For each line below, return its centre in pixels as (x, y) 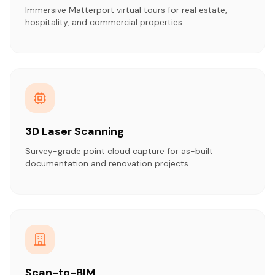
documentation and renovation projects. (108, 163)
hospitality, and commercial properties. (105, 22)
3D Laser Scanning (75, 131)
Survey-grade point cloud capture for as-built (119, 151)
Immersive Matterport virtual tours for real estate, (126, 10)
